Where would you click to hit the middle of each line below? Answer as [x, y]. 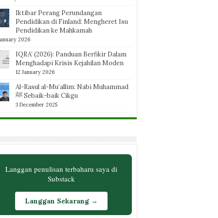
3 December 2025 [36, 105]
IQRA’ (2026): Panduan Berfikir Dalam [71, 54]
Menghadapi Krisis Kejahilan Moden [70, 63]
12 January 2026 [35, 72]
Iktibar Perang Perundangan [59, 13]
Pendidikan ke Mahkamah [54, 30]
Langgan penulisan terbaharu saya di [61, 169]
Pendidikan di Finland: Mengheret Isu [72, 22]
